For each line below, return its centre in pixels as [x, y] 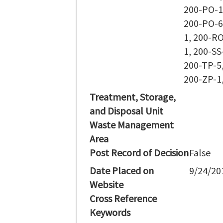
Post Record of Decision [139, 153]
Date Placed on [122, 170]
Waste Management [132, 125]
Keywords [110, 212]
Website [107, 184]
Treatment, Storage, [133, 97]
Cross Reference [123, 198]
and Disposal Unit [126, 111]
